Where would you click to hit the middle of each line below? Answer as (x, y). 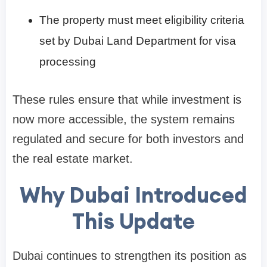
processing (68, 61)
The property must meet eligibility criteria (142, 20)
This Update (133, 221)
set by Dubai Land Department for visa (138, 41)
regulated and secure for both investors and (128, 139)
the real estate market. (73, 158)
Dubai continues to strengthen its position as (130, 255)
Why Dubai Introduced (133, 195)
